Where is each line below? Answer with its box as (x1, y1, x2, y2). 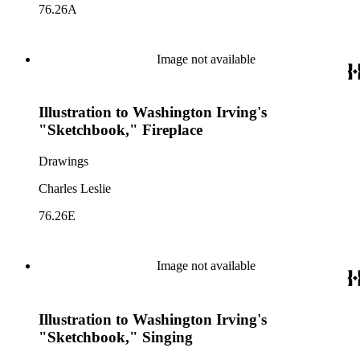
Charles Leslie (39, 182, 111, 196)
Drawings (39, 154, 88, 169)
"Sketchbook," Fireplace (39, 121, 202, 139)
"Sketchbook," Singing (39, 328, 193, 346)
